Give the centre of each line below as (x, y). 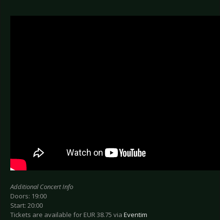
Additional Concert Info (42, 187)
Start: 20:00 (27, 206)
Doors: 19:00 (28, 196)
